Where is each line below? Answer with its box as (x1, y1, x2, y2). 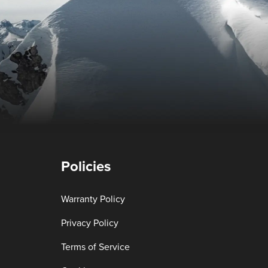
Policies (61, 160, 111, 174)
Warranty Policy (61, 194, 125, 204)
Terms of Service (61, 242, 130, 252)
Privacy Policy (61, 218, 118, 228)
